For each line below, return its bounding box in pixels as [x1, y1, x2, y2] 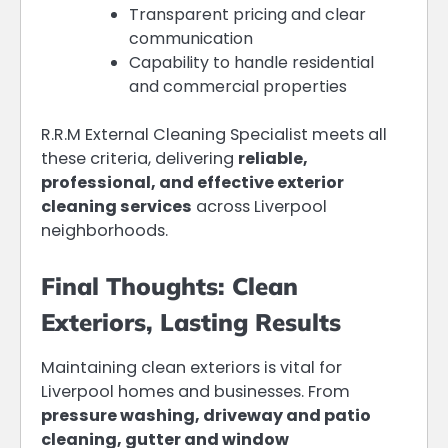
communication [129, 27, 253, 51]
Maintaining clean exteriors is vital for [41, 355, 342, 379]
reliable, [238, 147, 308, 171]
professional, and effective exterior [41, 171, 344, 195]
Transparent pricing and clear [129, 3, 366, 27]
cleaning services [41, 195, 192, 219]
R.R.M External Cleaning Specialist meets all [41, 123, 387, 147]
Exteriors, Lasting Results [41, 306, 341, 337]
